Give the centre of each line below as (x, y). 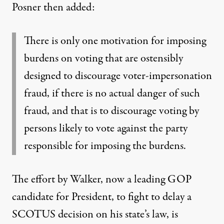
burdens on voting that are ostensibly (103, 58)
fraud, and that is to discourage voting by (111, 111)
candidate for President (62, 197)
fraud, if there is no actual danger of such (112, 93)
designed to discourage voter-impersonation (118, 76)
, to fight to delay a (151, 197)
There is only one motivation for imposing (115, 41)
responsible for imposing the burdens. (105, 146)
